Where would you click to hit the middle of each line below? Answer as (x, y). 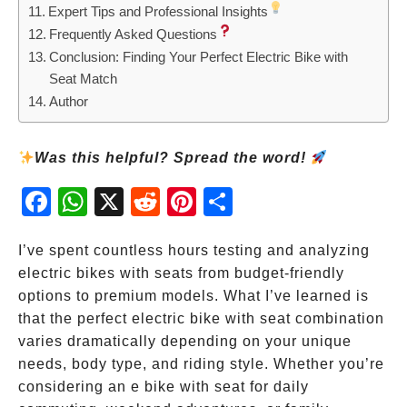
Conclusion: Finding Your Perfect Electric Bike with (199, 57)
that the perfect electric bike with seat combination (201, 318)
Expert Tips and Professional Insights (159, 11)
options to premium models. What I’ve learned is (194, 296)
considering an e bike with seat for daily (164, 387)
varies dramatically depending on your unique (185, 341)
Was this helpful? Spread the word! (173, 158)
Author (69, 101)
